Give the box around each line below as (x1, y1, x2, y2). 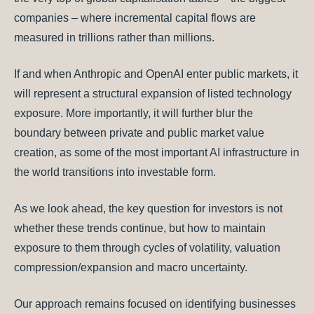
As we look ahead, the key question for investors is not (14, 203, 282, 215)
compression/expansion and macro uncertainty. (14, 261, 247, 274)
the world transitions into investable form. (14, 166, 216, 179)
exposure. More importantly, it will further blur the (14, 107, 253, 120)
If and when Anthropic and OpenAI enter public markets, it (14, 68, 298, 81)
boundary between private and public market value (14, 127, 264, 139)
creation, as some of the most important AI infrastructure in (14, 146, 299, 159)
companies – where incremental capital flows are (14, 12, 256, 25)
